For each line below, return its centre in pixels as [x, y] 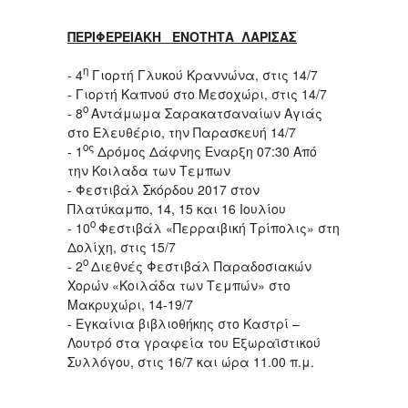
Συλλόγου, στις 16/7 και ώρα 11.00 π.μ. [191, 361]
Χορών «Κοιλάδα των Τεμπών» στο [179, 285]
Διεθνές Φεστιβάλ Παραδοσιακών [201, 265]
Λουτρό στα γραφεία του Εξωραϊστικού [194, 342]
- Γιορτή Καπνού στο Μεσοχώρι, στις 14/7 [197, 93]
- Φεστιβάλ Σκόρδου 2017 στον [163, 189]
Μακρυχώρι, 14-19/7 [130, 304]
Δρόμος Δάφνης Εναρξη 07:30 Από [205, 151]
